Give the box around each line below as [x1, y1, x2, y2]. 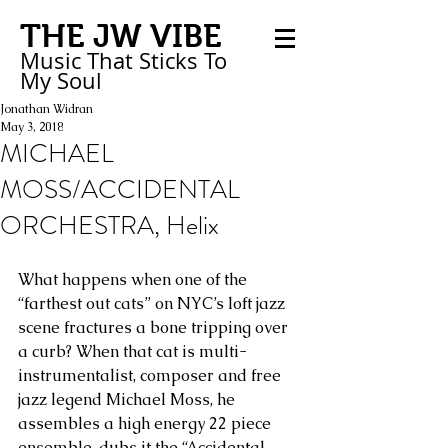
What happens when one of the [18, 269, 251, 290]
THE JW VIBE [20, 18, 222, 54]
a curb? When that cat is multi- [18, 341, 247, 362]
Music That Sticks [20, 46, 198, 75]
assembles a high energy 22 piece [18, 413, 275, 434]
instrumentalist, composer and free [18, 365, 285, 386]
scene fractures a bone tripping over [18, 317, 292, 338]
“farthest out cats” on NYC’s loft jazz [18, 293, 289, 314]
